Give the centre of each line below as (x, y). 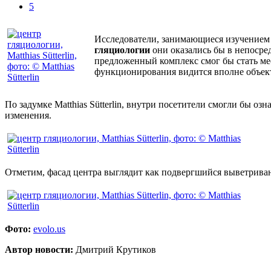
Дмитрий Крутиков (115, 249)
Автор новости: (39, 249)
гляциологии (122, 50)
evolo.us (49, 229)
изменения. (28, 115)
